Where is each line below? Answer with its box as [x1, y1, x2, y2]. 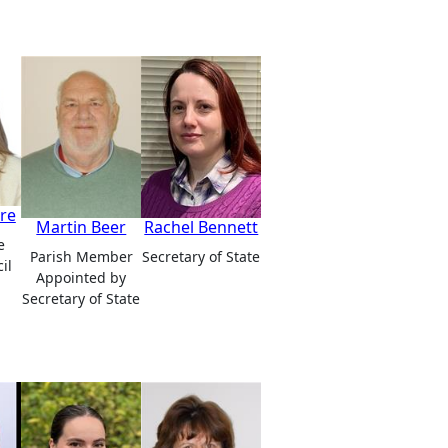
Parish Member [29, 246, 133, 266]
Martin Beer [36, 215, 127, 238]
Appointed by [36, 267, 127, 287]
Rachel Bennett [144, 215, 259, 238]
